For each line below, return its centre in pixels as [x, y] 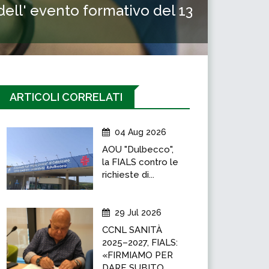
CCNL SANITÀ [132, 230]
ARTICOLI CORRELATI [66, 97]
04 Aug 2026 [141, 132]
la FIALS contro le [140, 162]
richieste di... [128, 175]
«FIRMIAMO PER [138, 255]
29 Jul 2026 [138, 213]
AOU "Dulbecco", [138, 150]
